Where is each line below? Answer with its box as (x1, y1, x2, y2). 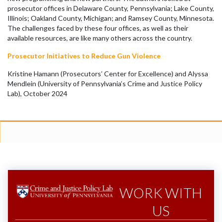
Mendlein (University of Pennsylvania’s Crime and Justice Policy (7, 79, 202, 88)
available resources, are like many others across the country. (7, 34, 192, 42)
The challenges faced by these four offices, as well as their (7, 24, 188, 32)
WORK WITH (119, 184, 202, 201)
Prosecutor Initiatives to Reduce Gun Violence (7, 52, 161, 60)
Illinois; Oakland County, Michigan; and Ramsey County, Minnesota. (7, 14, 214, 22)
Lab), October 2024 (7, 89, 67, 98)
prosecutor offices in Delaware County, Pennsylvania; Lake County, (7, 4, 214, 12)
